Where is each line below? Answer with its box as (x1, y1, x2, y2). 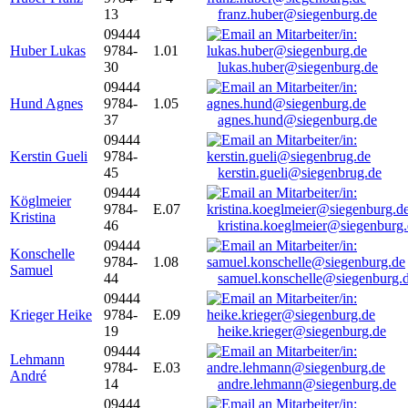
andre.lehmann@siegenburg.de (218, 376, 396, 393)
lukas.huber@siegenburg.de (218, 59, 378, 76)
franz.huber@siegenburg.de (218, 6, 377, 23)
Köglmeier (10, 193, 71, 209)
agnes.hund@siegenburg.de (218, 112, 377, 128)
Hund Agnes (10, 96, 83, 112)
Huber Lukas (10, 43, 86, 59)
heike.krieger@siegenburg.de (218, 323, 386, 340)
